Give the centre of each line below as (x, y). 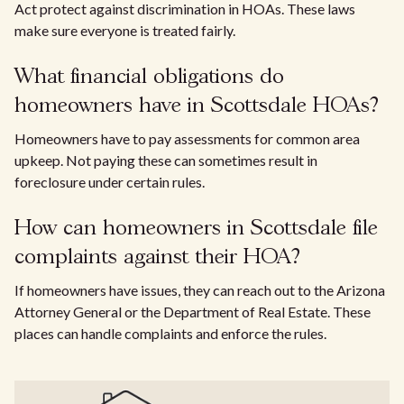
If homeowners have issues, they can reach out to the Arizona (200, 290)
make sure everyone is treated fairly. (125, 30)
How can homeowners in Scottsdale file (196, 229)
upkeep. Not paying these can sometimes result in (166, 160)
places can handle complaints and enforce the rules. (170, 333)
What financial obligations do (149, 77)
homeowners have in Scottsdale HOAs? (197, 106)
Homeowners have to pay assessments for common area (187, 138)
